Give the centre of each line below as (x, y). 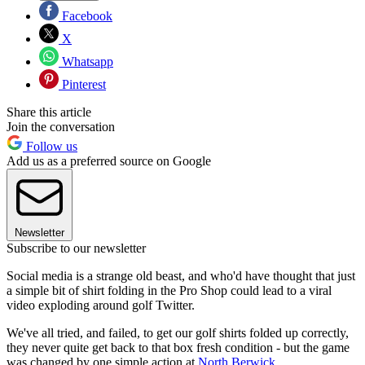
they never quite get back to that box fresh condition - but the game (178, 348)
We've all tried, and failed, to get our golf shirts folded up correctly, (178, 333)
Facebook (86, 16)
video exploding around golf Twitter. (101, 306)
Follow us (50, 147)
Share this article (49, 112)
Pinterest (82, 85)
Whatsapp (86, 62)
